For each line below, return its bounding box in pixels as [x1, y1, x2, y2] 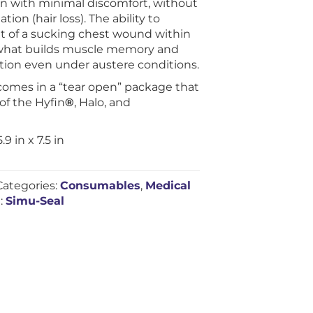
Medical [145, 179, 191, 192]
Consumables [60, 179, 141, 192]
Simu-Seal [6, 194, 65, 208]
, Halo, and [74, 96, 131, 109]
